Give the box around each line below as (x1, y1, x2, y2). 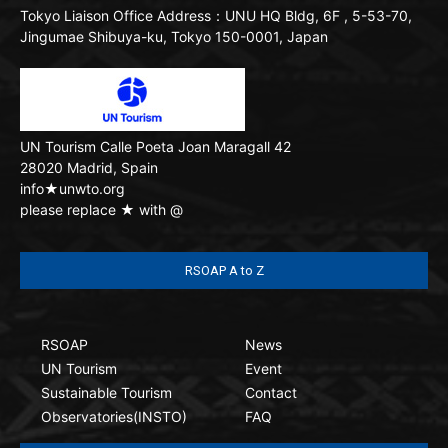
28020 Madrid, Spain (20, 159, 158, 176)
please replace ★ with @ (20, 201, 183, 218)
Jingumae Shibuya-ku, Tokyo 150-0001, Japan (20, 28, 328, 45)
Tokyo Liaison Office (20, 7, 153, 24)
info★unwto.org (20, 180, 125, 197)
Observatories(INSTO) (41, 408, 187, 425)
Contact (245, 384, 297, 401)
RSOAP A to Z (184, 263, 264, 278)
